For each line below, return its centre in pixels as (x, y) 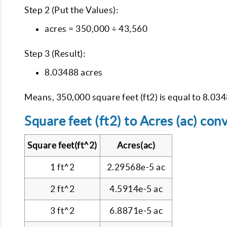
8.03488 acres (74, 72)
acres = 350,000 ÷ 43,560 (96, 29)
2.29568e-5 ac (136, 167)
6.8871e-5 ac (136, 211)
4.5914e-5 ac (136, 189)
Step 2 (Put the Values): (71, 10)
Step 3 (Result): (55, 53)
